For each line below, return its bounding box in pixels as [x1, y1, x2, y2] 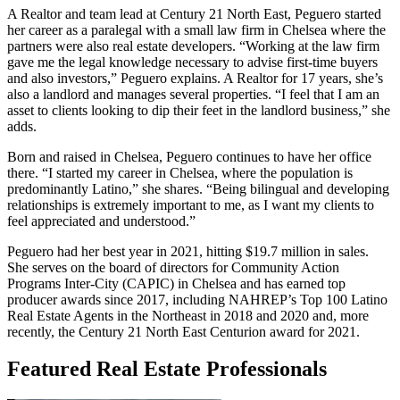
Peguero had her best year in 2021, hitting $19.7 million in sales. [7, 243, 369, 259]
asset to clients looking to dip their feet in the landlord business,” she [7, 102, 390, 118]
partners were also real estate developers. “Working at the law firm [7, 37, 379, 54]
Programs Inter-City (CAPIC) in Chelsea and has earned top [7, 275, 346, 291]
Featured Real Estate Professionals [7, 357, 327, 381]
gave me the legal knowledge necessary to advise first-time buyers [7, 54, 378, 70]
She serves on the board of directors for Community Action [7, 259, 339, 275]
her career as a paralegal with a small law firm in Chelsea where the [7, 21, 386, 37]
